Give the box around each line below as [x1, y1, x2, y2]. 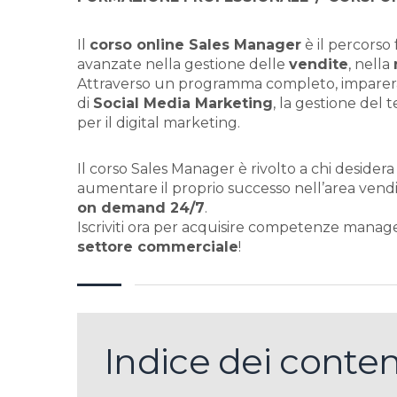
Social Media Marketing [93, 95, 273, 112]
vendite [289, 56, 348, 73]
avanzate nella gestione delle [77, 56, 289, 73]
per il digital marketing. [77, 114, 240, 131]
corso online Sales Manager [90, 36, 301, 53]
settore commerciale [77, 238, 238, 255]
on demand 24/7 [77, 199, 205, 216]
